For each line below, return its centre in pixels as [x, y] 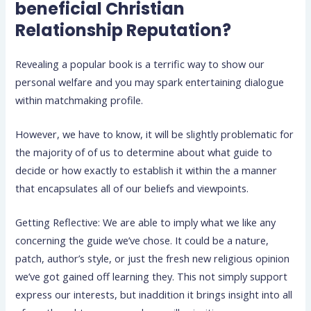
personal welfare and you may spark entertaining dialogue [150, 82]
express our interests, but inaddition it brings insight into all [154, 295]
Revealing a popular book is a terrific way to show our [140, 64]
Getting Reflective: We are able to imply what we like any [146, 222]
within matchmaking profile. [79, 100]
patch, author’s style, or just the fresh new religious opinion [153, 259]
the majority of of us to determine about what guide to [144, 152]
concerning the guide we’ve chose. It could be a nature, [142, 241]
